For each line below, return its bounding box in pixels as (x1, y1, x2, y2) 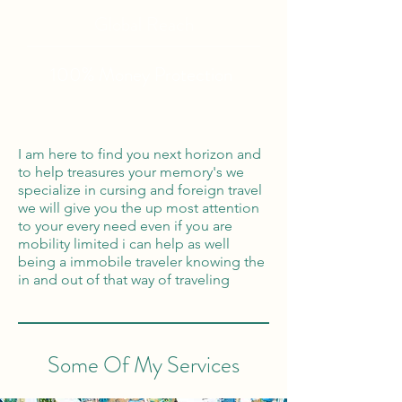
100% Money (50, 61, 154, 88)
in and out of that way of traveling (18, 271, 230, 288)
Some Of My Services (48, 349, 240, 381)
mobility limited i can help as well (18, 235, 230, 252)
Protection (154, 61, 237, 88)
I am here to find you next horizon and (18, 145, 261, 162)
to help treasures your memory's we (18, 163, 244, 180)
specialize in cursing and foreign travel (18, 181, 262, 198)
